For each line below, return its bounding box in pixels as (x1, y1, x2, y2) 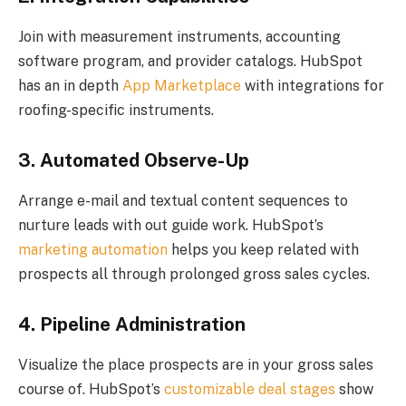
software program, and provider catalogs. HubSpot (18, 52, 362, 70)
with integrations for (241, 76, 384, 94)
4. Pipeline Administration (18, 314, 246, 336)
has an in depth (18, 76, 122, 94)
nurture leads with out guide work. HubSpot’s (18, 216, 324, 234)
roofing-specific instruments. (18, 101, 214, 119)
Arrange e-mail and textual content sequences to (18, 191, 348, 209)
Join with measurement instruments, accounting (18, 27, 341, 45)
